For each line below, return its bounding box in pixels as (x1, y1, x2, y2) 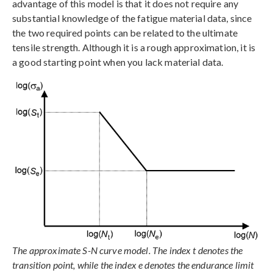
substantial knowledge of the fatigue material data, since (12, 12, 252, 24)
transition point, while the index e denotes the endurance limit (12, 258, 254, 271)
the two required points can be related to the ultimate (12, 27, 238, 39)
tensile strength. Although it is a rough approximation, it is (12, 41, 256, 54)
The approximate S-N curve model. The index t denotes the (12, 244, 243, 256)
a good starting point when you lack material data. (12, 56, 224, 68)
